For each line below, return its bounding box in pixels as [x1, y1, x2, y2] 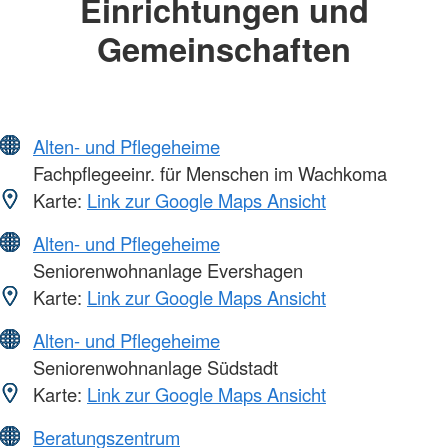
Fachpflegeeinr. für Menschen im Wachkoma [28, 159, 387, 186]
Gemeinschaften [97, 25, 351, 73]
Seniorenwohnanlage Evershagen [28, 256, 303, 283]
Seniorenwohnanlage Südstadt [28, 353, 278, 380]
